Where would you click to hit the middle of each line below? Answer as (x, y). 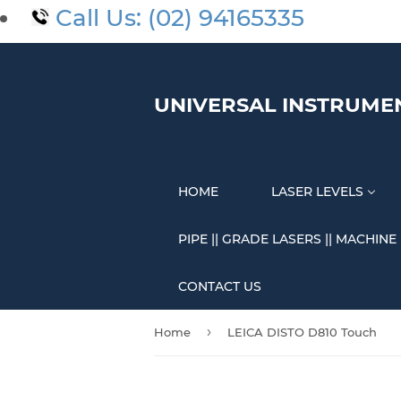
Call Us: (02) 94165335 (180, 18)
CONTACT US (220, 287)
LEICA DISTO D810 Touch (302, 333)
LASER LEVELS (317, 191)
